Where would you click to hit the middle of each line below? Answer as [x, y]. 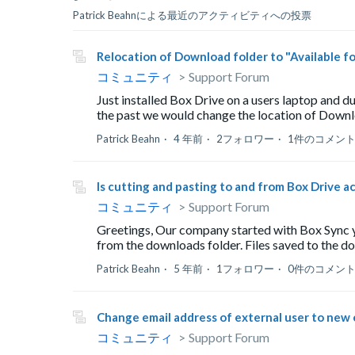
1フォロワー [245, 269]
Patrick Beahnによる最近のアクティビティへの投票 [192, 15]
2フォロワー [245, 138]
